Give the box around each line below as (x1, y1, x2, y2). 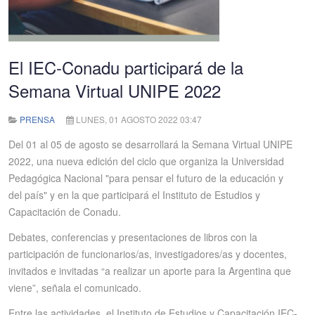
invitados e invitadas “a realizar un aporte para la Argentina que (8, 264, 291, 278)
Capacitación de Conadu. (8, 205, 121, 219)
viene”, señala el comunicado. (8, 281, 141, 295)
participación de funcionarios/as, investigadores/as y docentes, (8, 247, 287, 261)
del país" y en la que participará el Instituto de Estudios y (8, 188, 260, 202)
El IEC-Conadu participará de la (8, 55, 243, 79)
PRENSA (20, 113, 55, 125)
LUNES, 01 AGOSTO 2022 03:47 (74, 113, 202, 125)
